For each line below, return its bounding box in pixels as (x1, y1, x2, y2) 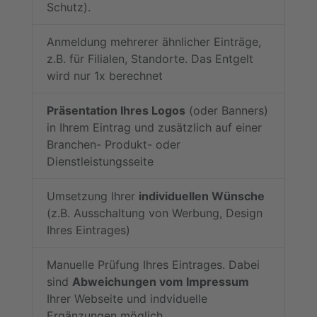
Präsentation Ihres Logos (47, 103, 185, 118)
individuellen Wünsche (139, 189, 265, 204)
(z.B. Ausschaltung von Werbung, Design (47, 206, 263, 221)
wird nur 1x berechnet (47, 69, 163, 83)
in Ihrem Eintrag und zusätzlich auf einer (47, 120, 262, 135)
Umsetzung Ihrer (47, 189, 139, 204)
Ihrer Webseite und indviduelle (47, 292, 207, 306)
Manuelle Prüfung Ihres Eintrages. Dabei (47, 258, 260, 272)
